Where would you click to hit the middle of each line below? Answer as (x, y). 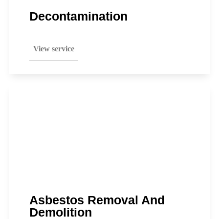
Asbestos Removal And (97, 200)
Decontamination (78, 16)
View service (54, 49)
